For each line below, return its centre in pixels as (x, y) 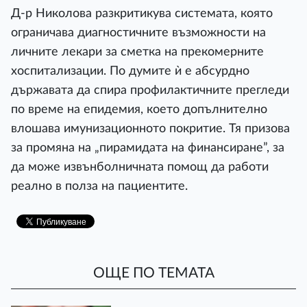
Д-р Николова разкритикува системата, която (142, 13)
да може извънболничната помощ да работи (140, 167)
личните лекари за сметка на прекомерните (137, 52)
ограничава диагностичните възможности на (138, 33)
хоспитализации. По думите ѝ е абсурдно (130, 71)
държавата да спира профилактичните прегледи (150, 90)
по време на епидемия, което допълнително (139, 109)
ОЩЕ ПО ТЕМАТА (153, 273)
